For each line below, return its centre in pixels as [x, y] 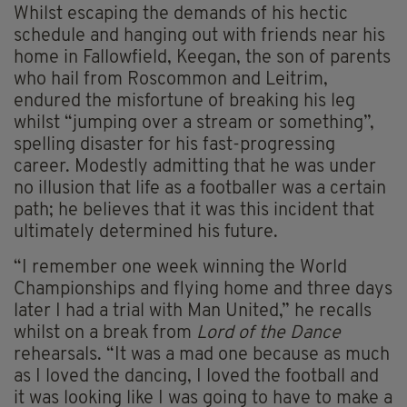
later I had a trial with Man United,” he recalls [193, 312]
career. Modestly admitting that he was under [195, 168]
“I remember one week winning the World [180, 268]
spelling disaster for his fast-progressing [174, 146]
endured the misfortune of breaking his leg [184, 102]
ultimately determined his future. [146, 233]
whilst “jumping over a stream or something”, [194, 124]
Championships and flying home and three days [203, 290]
